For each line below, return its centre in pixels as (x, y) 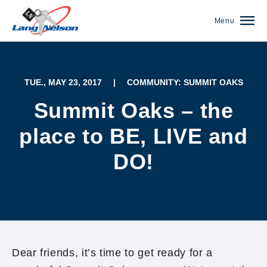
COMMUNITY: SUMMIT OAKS (185, 82)
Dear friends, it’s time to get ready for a (112, 253)
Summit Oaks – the (133, 110)
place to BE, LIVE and (133, 136)
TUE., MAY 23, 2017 (63, 82)
